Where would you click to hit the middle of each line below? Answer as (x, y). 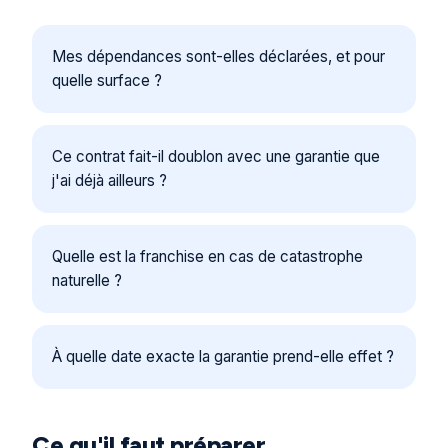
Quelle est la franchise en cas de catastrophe (207, 256)
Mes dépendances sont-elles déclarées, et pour (218, 56)
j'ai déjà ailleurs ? (109, 180)
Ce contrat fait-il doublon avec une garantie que (216, 156)
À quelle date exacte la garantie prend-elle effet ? (223, 356)
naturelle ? (87, 280)
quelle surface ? (107, 80)
